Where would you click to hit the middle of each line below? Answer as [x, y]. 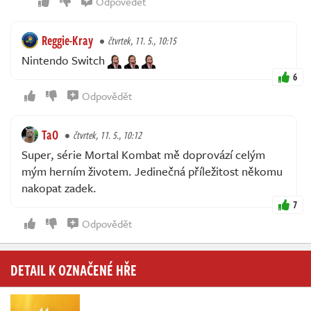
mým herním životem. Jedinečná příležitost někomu [152, 171]
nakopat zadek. [59, 187]
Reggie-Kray [67, 40]
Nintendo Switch [65, 60]
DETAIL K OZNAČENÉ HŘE [74, 269]
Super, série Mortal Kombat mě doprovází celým [143, 154]
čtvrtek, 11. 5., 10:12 [107, 135]
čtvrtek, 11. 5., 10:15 [142, 40]
